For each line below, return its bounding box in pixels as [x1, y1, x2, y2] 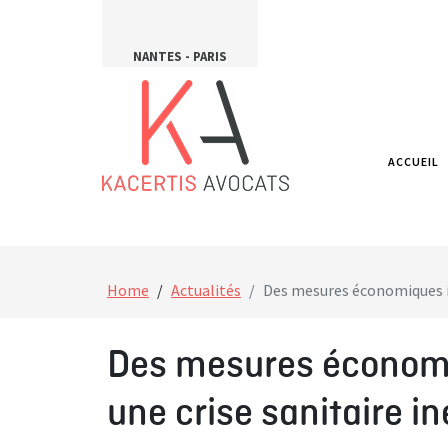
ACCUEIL [387, 154, 439, 169]
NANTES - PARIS [133, 48, 227, 65]
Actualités [171, 280, 241, 300]
